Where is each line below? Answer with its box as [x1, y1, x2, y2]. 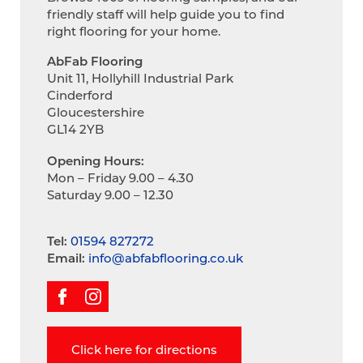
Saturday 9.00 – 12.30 [46, 186, 173, 203]
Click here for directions [70, 340, 217, 357]
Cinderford [46, 87, 113, 104]
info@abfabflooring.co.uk [88, 250, 243, 267]
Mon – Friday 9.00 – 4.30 [46, 169, 194, 186]
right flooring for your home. [46, 22, 220, 39]
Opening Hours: [46, 152, 144, 169]
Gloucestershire [46, 104, 144, 121]
